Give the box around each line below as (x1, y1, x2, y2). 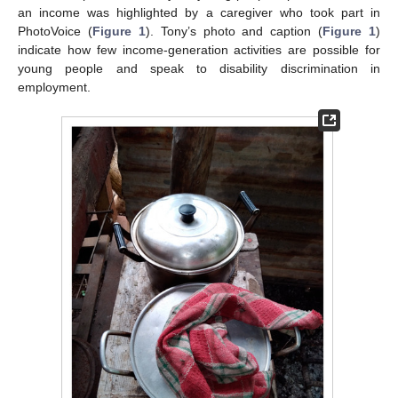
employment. (18, 80, 91, 94)
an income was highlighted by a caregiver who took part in (18, 5, 380, 20)
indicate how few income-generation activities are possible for (18, 43, 380, 57)
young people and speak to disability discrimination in (18, 61, 380, 76)
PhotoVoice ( (18, 24, 92, 38)
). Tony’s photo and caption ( (145, 24, 323, 38)
